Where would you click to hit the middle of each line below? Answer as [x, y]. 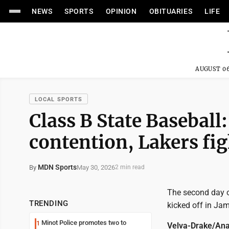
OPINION [121, 11]
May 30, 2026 [96, 167]
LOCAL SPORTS [59, 99]
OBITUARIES [171, 11]
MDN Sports [57, 167]
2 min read [130, 167]
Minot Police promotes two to [84, 223]
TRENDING [49, 203]
